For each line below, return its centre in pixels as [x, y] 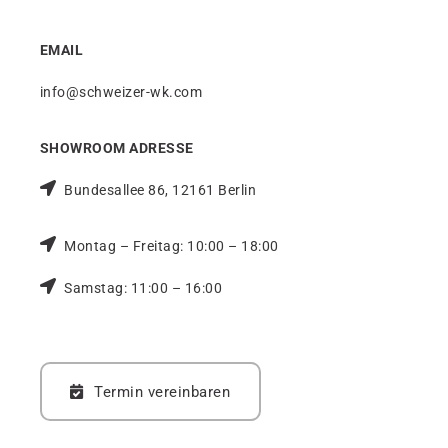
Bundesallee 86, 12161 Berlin [160, 190]
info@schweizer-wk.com [121, 92]
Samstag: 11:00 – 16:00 [143, 288]
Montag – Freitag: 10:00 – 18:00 [171, 246]
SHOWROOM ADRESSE [116, 148]
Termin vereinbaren [162, 391]
